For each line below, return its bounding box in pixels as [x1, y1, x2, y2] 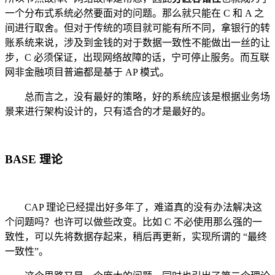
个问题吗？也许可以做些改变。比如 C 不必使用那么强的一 [5, 217, 262, 227]
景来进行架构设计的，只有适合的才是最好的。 [5, 106, 211, 117]
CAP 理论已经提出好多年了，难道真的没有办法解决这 [5, 202, 262, 212]
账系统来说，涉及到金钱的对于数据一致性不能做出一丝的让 [5, 37, 270, 48]
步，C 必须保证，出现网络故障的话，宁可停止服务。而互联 [5, 52, 269, 63]
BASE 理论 [5, 153, 63, 166]
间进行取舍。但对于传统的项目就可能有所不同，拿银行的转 [5, 22, 270, 33]
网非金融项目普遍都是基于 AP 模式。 [5, 66, 169, 77]
